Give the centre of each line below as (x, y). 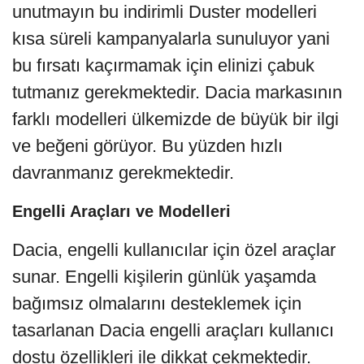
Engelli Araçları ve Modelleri (121, 211)
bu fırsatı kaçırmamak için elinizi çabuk (163, 65)
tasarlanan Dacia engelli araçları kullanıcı (173, 330)
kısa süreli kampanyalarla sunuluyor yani (171, 38)
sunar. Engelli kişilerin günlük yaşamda (164, 276)
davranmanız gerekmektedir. (123, 172)
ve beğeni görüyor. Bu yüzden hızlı (147, 145)
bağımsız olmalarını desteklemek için (157, 303)
